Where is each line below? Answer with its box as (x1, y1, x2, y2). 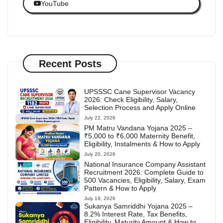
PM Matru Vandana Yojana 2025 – (84, 124, 193, 132)
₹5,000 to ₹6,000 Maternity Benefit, (84, 132, 196, 140)
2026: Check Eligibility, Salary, (84, 96, 178, 104)
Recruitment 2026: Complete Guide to (84, 168, 204, 176)
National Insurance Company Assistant (84, 160, 206, 168)
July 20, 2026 (84, 151, 116, 157)
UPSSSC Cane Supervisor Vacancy (84, 88, 196, 96)
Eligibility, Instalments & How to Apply (84, 140, 201, 148)
